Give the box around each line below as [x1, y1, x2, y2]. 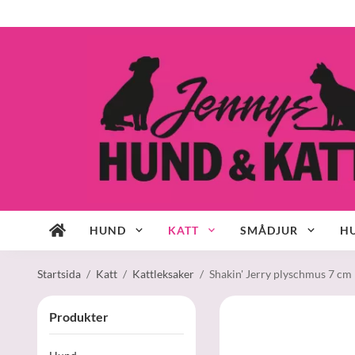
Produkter [49, 308, 109, 324]
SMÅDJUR [240, 223, 299, 237]
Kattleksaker [132, 266, 194, 281]
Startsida [37, 266, 81, 281]
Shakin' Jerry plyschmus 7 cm [209, 266, 352, 281]
